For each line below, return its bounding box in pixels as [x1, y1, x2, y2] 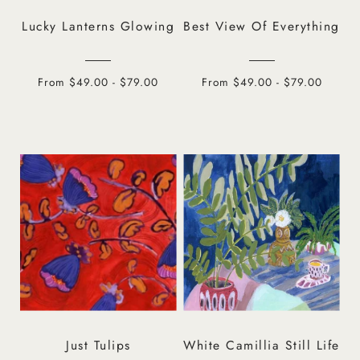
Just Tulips [66, 336, 131, 355]
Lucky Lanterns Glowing [22, 16, 175, 35]
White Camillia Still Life [183, 336, 340, 355]
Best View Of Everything [183, 16, 340, 35]
